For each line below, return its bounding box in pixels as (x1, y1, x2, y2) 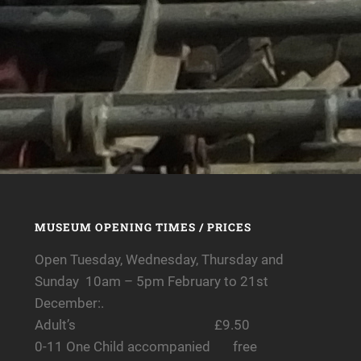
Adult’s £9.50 (34, 316, 250, 333)
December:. (34, 294, 104, 311)
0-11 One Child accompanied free (34, 338, 257, 355)
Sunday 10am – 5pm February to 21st (34, 272, 268, 289)
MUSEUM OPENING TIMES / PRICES (34, 219, 251, 234)
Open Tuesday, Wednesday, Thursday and (34, 251, 284, 268)
